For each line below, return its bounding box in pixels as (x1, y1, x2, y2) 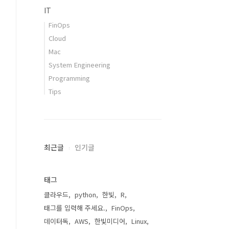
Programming (49, 73, 90, 83)
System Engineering (49, 60, 110, 70)
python (75, 190, 96, 199)
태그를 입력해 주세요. (44, 203, 105, 213)
